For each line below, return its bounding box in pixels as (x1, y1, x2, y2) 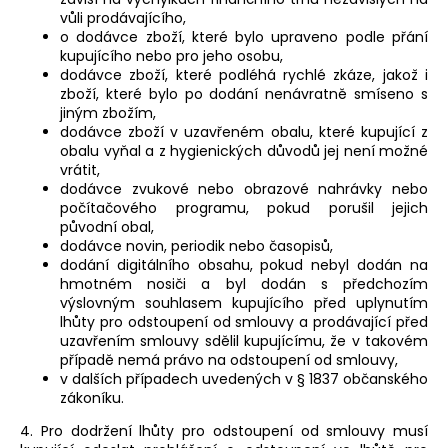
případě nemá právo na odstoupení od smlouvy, (60, 350, 398, 371)
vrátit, (60, 160, 100, 181)
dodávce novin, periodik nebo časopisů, (60, 236, 333, 257)
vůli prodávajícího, (60, 8, 186, 29)
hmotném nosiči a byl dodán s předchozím (60, 274, 428, 295)
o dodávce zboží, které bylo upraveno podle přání (60, 27, 428, 48)
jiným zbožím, (60, 103, 156, 124)
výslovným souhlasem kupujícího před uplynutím (60, 293, 428, 314)
